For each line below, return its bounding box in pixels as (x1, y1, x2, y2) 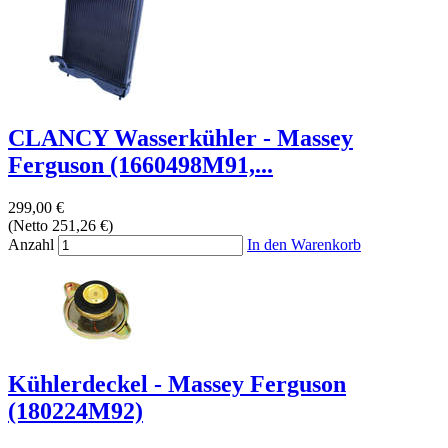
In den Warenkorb (247, 236, 361, 254)
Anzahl (8, 236, 54, 254)
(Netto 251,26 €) (8, 217, 113, 235)
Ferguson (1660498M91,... (8, 152, 273, 179)
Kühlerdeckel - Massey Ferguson (8, 370, 346, 397)
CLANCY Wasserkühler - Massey (8, 125, 353, 152)
